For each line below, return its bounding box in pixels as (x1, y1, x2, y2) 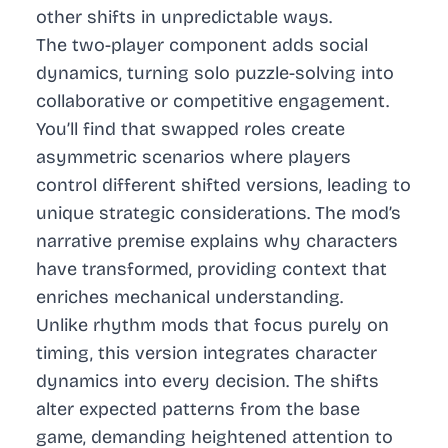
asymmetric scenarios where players (36, 146, 351, 169)
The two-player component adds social (36, 34, 368, 57)
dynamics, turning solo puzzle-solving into (36, 62, 394, 85)
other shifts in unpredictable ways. (36, 6, 332, 29)
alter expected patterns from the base (36, 398, 360, 421)
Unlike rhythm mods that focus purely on (36, 314, 389, 337)
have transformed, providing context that (36, 258, 387, 281)
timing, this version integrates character (36, 342, 377, 365)
